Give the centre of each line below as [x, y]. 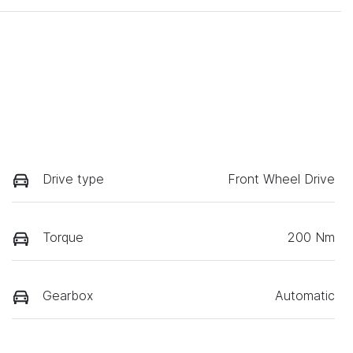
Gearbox [68, 296]
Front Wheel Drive [281, 178]
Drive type [73, 178]
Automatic [305, 296]
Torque [63, 237]
